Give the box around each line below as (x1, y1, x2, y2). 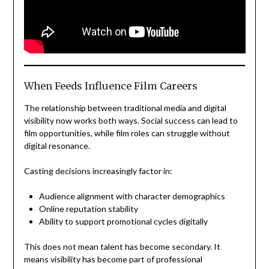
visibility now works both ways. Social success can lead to (23, 115, 238, 125)
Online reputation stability (38, 203, 138, 214)
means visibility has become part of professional (23, 253, 202, 264)
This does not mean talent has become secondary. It (23, 241, 220, 252)
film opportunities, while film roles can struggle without (23, 127, 230, 138)
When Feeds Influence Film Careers (23, 79, 198, 92)
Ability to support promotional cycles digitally (38, 216, 208, 226)
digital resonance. (23, 140, 90, 151)
